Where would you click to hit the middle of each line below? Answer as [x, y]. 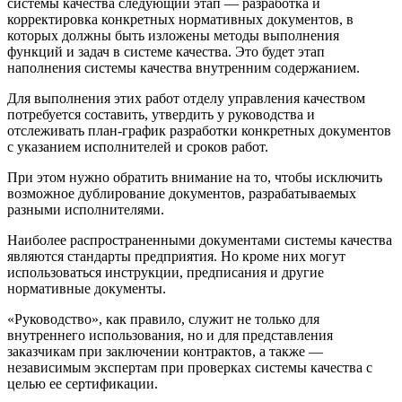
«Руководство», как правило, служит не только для [163, 319]
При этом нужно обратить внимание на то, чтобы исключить [195, 177]
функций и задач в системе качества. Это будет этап [166, 51]
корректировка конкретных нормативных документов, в [180, 19]
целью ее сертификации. [83, 383]
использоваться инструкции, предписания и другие [166, 272]
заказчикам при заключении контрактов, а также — [165, 351]
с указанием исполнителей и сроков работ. [138, 146]
